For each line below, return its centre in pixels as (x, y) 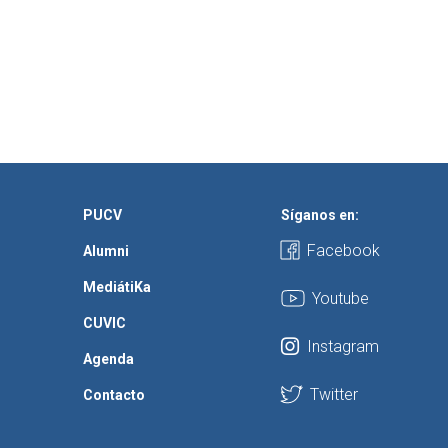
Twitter (334, 395)
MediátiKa (117, 287)
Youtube (341, 299)
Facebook (344, 251)
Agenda (109, 359)
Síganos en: (320, 215)
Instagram (343, 347)
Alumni (106, 251)
